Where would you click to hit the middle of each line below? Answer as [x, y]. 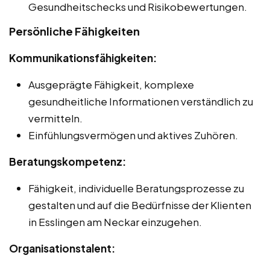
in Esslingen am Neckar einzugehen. [115, 222]
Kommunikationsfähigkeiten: [83, 58]
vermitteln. [55, 118]
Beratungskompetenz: [67, 162]
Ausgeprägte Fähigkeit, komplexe [111, 85]
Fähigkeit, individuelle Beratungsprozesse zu [136, 188]
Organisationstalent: [62, 249]
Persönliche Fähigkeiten [74, 31]
